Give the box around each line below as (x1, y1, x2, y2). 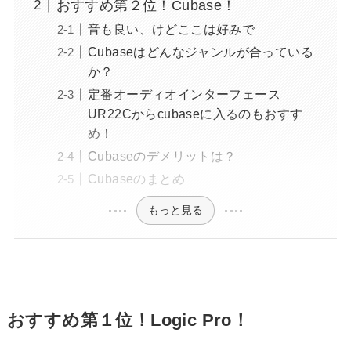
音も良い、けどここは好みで (87, 21, 255, 36)
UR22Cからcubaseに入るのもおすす (87, 106, 303, 121)
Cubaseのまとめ (87, 171, 185, 186)
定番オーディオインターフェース (87, 86, 281, 101)
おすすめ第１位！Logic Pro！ (6, 311, 250, 331)
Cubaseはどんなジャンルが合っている (87, 44, 314, 59)
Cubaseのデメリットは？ (87, 148, 237, 163)
